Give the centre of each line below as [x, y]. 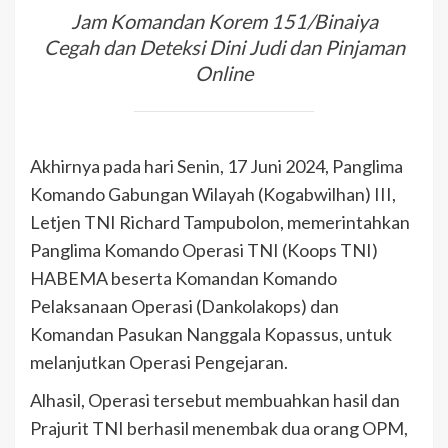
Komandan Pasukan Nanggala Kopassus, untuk [211, 334]
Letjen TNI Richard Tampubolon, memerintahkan [220, 222]
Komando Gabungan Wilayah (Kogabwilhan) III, [213, 194]
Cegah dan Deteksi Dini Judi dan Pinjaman [224, 46]
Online [224, 72]
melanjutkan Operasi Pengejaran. [159, 362]
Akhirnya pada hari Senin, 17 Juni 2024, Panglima [216, 166]
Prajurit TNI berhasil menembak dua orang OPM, [219, 428]
